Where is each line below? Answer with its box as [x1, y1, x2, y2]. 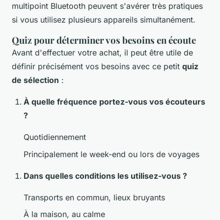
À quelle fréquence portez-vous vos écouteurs [24, 97, 205, 107]
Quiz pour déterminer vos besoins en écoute [12, 34, 196, 47]
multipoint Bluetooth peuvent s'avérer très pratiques [12, 1, 203, 11]
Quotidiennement [24, 132, 86, 142]
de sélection [12, 75, 59, 85]
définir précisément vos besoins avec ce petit [12, 61, 182, 72]
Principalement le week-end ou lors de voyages [24, 149, 199, 159]
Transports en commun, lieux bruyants [24, 192, 165, 202]
